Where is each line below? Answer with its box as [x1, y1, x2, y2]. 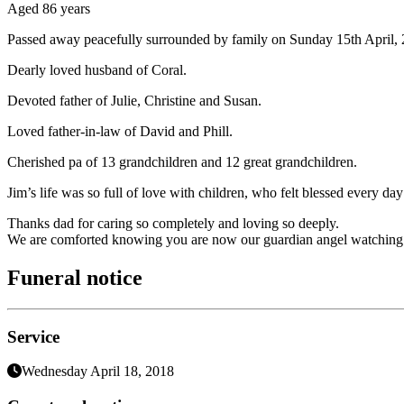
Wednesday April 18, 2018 [22, 363, 174, 380]
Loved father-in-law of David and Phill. [7, 124, 233, 139]
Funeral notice [7, 265, 142, 289]
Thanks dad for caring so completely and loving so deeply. [7, 216, 339, 231]
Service [7, 326, 60, 346]
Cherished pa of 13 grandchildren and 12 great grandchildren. [7, 154, 357, 170]
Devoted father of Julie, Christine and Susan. [7, 93, 262, 108]
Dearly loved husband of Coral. [7, 62, 187, 78]
